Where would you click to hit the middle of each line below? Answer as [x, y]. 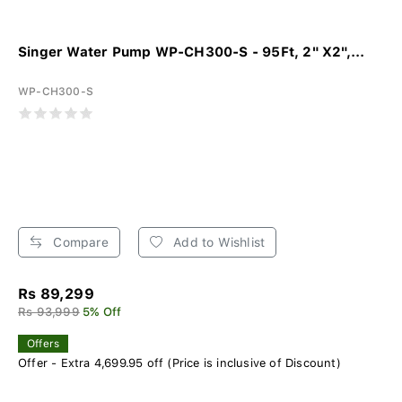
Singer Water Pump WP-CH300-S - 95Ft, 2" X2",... [192, 52]
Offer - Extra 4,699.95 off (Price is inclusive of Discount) [179, 363]
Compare [79, 243]
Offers [44, 344]
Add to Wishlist [218, 243]
